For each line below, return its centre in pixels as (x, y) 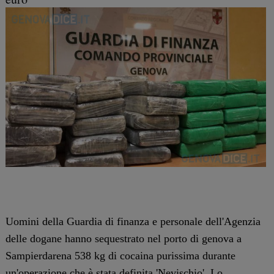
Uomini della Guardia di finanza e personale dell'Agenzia (133, 222)
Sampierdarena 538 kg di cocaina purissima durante (120, 256)
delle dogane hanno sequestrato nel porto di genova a (123, 239)
